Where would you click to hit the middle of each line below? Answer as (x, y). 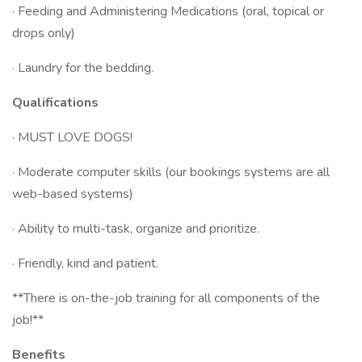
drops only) (44, 33)
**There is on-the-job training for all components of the (166, 298)
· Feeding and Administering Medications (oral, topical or (168, 11)
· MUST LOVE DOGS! (72, 137)
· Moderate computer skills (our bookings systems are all (171, 172)
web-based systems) (73, 194)
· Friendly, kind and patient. (85, 263)
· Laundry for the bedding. (83, 68)
